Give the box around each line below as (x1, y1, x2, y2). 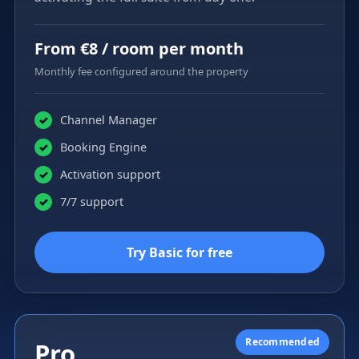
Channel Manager (59, 111, 157, 127)
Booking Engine (59, 138, 147, 155)
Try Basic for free (127, 243, 232, 261)
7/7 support (59, 192, 123, 209)
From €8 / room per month (34, 37, 244, 59)
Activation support (59, 165, 160, 182)
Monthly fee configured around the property (34, 63, 248, 79)
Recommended (245, 334, 321, 349)
